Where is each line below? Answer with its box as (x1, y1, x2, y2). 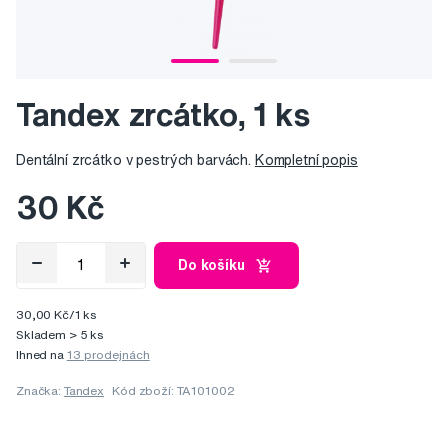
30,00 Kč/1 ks (16, 308, 97, 322)
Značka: (16, 384, 64, 398)
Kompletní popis (254, 153, 358, 168)
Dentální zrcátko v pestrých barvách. (16, 153, 255, 168)
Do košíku (178, 258, 245, 273)
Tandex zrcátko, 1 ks (16, 98, 310, 131)
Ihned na (16, 348, 67, 362)
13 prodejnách (66, 348, 150, 362)
